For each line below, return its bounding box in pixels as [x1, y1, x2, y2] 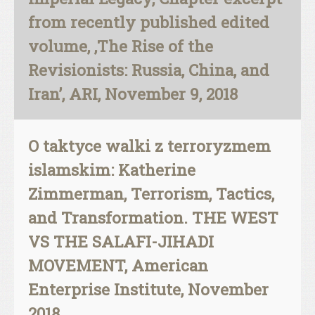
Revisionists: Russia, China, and [28, 59, 269, 80]
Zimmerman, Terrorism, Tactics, [28, 183, 274, 204]
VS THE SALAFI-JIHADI [28, 231, 214, 252]
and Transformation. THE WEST [28, 207, 278, 228]
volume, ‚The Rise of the [28, 35, 213, 56]
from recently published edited [28, 11, 269, 32]
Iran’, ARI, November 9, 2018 [28, 83, 238, 104]
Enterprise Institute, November [28, 278, 269, 300]
